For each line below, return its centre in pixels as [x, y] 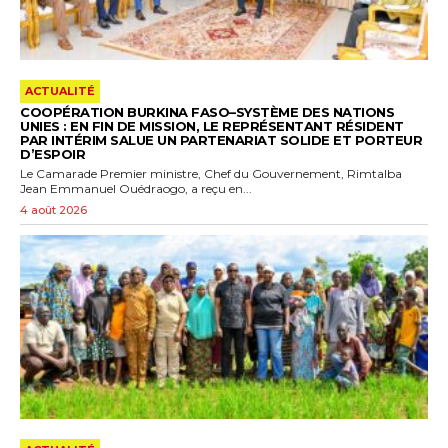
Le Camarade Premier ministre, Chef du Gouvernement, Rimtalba [211, 174]
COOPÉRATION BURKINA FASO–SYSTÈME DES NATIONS [207, 112]
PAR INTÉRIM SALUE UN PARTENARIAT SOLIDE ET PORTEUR [221, 140]
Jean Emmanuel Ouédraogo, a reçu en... [136, 189]
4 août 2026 [53, 210]
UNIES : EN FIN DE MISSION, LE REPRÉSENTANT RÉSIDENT [212, 126]
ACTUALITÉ [60, 91]
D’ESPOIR [52, 154]
